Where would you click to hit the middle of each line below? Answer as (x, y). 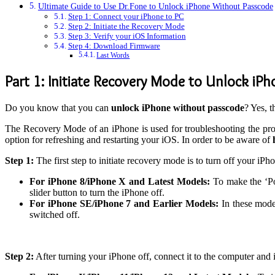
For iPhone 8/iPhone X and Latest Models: (121, 181)
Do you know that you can (58, 108)
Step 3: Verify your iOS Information (127, 36)
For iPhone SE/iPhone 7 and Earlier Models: (126, 203)
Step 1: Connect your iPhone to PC (126, 17)
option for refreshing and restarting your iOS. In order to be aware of (139, 140)
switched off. (55, 215)
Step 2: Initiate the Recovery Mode (126, 26)
